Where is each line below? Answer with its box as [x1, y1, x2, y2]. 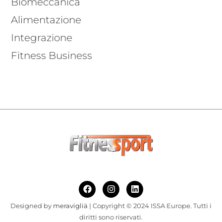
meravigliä [53, 202, 88, 210]
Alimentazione [11, 13, 82, 26]
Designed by [10, 202, 53, 210]
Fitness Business [11, 49, 93, 61]
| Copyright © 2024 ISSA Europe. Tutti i [88, 202, 212, 210]
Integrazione [11, 31, 73, 44]
